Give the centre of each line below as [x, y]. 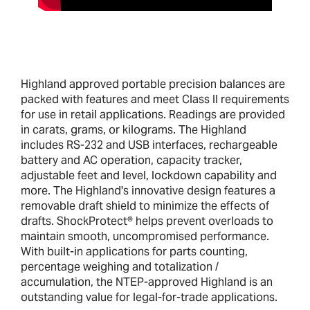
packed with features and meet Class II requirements [155, 100]
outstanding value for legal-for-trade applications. [149, 298]
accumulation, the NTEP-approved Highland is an [147, 282]
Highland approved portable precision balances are [153, 84]
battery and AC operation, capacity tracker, [131, 161]
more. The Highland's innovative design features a [148, 191]
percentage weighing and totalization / [120, 267]
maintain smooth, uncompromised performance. [145, 237]
